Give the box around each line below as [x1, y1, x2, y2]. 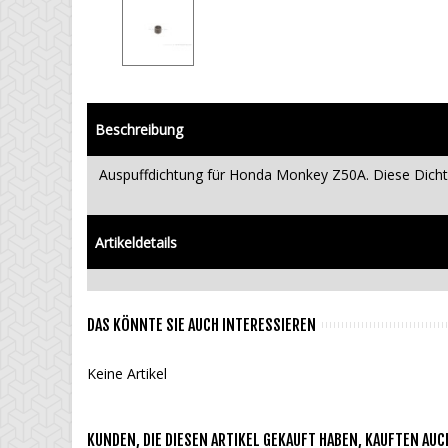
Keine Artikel [87, 364, 167, 383]
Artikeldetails [95, 233, 177, 252]
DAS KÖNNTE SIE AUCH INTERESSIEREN [87, 315, 316, 335]
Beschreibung [95, 120, 183, 139]
